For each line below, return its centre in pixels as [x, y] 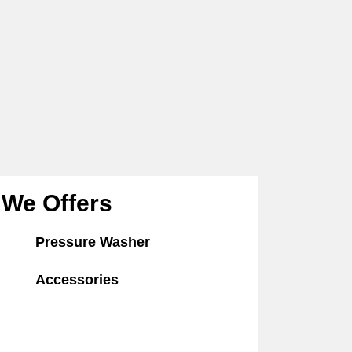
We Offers [57, 203]
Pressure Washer [92, 242]
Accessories [77, 279]
